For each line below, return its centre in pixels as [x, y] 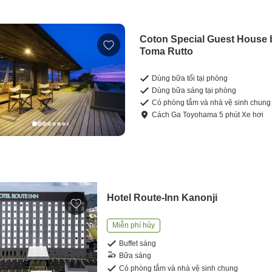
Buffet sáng [138, 243]
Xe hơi [253, 114]
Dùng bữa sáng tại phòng [194, 90]
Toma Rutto [167, 51]
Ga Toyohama [195, 114]
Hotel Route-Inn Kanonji [162, 197]
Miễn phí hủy [134, 225]
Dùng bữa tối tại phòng [190, 78]
